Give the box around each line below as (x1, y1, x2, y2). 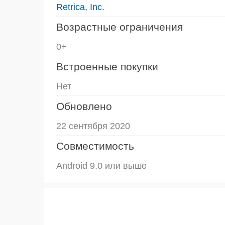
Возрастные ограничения (56, 21, 183, 33)
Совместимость (56, 140, 134, 152)
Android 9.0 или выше (56, 160, 147, 171)
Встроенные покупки (56, 60, 158, 72)
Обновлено (56, 100, 112, 112)
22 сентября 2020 (56, 121, 130, 131)
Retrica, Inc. (56, 2, 104, 12)
